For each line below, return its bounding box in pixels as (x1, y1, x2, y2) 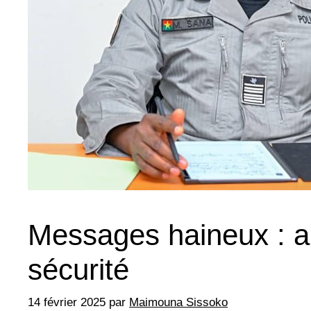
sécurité (28, 253, 129, 287)
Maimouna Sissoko (129, 295, 228, 309)
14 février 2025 (28, 295, 106, 309)
